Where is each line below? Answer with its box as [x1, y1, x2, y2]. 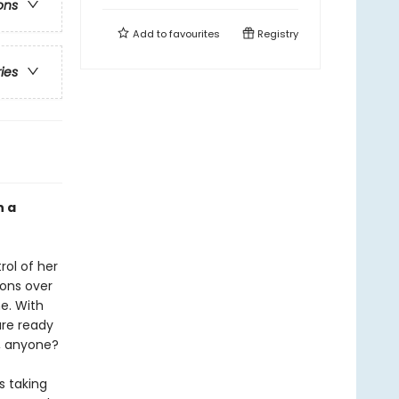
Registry [255, 27, 298, 41]
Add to [130, 27, 169, 41]
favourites [169, 27, 220, 41]
